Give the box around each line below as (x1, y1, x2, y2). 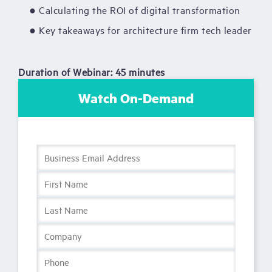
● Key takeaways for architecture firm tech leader (29, 23, 252, 37)
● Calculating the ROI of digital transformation (29, 3, 240, 17)
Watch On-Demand (78, 89, 194, 107)
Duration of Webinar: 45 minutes (18, 65, 165, 79)
